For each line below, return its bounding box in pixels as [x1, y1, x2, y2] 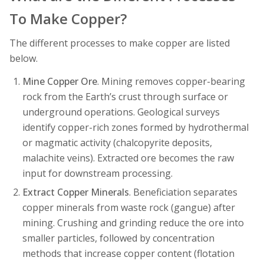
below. [9, 51, 38, 65]
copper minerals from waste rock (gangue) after [22, 200, 235, 214]
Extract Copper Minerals [22, 185, 129, 199]
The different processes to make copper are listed [9, 36, 230, 49]
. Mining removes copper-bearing [97, 75, 245, 88]
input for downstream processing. [22, 167, 173, 180]
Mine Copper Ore [22, 75, 97, 88]
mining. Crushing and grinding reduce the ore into [22, 216, 244, 229]
